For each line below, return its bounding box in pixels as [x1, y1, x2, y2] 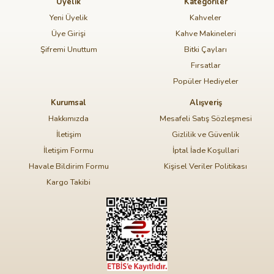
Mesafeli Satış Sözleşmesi [159, 113, 252, 124]
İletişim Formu [43, 144, 94, 156]
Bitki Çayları [184, 43, 227, 55]
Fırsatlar [190, 59, 221, 71]
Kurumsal [51, 97, 86, 108]
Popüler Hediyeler [172, 75, 239, 87]
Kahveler [190, 12, 221, 23]
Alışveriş [189, 97, 222, 108]
